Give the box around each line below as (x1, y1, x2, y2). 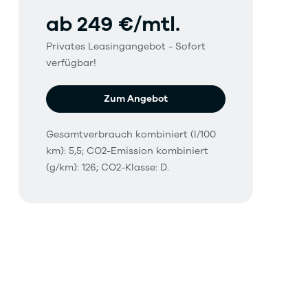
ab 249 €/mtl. (45, 10, 180, 38)
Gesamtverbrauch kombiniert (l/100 (45, 127, 216, 141)
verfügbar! (45, 56, 96, 69)
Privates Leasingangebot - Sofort (45, 39, 206, 53)
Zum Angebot (103, 91, 168, 105)
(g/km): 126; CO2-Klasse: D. (45, 160, 169, 174)
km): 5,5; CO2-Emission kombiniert (45, 144, 208, 157)
